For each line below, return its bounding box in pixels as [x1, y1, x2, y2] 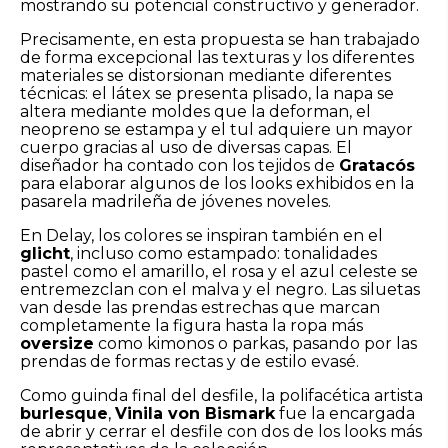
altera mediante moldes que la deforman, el [20, 101, 371, 121]
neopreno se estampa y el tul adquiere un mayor [20, 119, 413, 139]
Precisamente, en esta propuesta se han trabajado [20, 29, 420, 49]
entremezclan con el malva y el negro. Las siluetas [20, 279, 420, 299]
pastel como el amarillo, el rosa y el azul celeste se [20, 261, 418, 281]
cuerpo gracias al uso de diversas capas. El [20, 137, 352, 157]
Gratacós [339, 155, 415, 175]
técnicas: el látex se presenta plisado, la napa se [20, 83, 394, 103]
